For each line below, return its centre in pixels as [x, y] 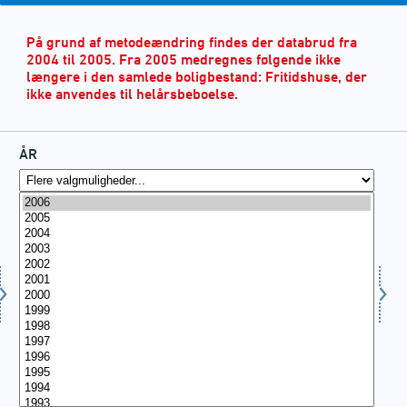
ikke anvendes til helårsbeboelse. [132, 94]
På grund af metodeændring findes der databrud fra [192, 42]
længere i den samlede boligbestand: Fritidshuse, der [197, 76]
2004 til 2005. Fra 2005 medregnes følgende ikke [184, 59]
